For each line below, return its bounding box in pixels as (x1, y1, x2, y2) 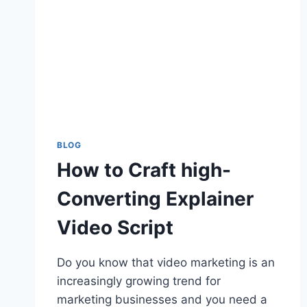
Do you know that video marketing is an (57, 256, 275, 270)
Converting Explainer (57, 187, 254, 211)
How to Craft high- (57, 158, 231, 182)
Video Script (57, 216, 173, 240)
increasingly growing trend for (57, 274, 221, 288)
